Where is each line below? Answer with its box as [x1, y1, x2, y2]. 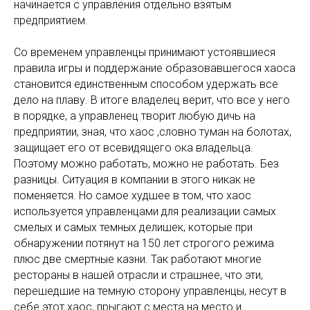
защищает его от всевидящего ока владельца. [14, 141, 253, 154]
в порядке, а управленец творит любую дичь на [14, 109, 255, 122]
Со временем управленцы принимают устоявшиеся [14, 46, 275, 59]
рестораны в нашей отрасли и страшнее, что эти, [14, 268, 263, 282]
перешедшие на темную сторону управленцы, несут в [14, 284, 286, 298]
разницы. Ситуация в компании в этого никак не [14, 173, 255, 186]
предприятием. [14, 14, 91, 27]
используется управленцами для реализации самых [14, 205, 276, 218]
